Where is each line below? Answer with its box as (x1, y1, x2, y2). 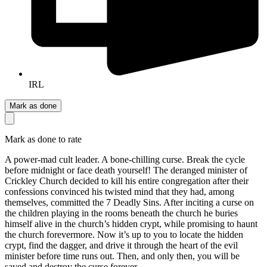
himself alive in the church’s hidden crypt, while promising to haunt (5, 219, 257, 229)
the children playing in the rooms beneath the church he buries (5, 208, 238, 219)
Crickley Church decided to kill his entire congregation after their (5, 176, 249, 187)
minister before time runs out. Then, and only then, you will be (5, 251, 240, 262)
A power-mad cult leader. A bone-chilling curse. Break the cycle (5, 154, 245, 165)
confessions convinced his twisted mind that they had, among (5, 187, 234, 197)
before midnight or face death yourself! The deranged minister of (5, 165, 247, 176)
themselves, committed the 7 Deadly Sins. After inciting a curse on (5, 197, 254, 208)
